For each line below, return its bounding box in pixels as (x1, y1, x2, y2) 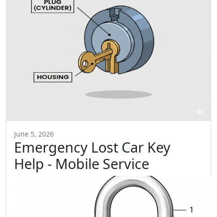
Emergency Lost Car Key (14, 138, 170, 156)
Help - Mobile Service (14, 154, 149, 173)
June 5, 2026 (14, 129, 54, 139)
